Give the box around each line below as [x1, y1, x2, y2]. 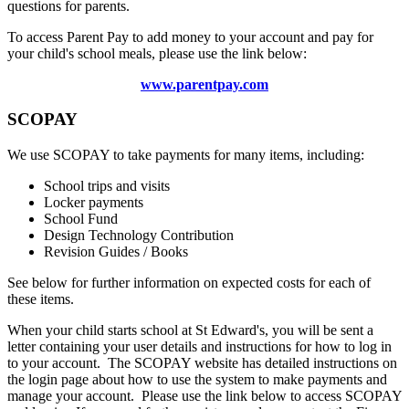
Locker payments [44, 194, 143, 211]
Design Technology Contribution [44, 227, 234, 244]
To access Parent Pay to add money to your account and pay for [7, 28, 373, 45]
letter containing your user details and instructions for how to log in [7, 339, 392, 355]
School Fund [44, 211, 118, 227]
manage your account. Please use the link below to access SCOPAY [7, 388, 402, 404]
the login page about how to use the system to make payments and [7, 372, 387, 388]
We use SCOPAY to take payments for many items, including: [7, 147, 364, 163]
